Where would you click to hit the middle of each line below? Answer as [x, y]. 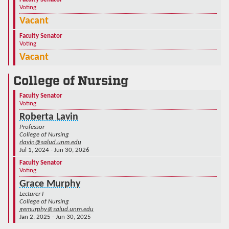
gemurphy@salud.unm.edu [56, 209]
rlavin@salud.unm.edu [50, 142]
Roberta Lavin [49, 117]
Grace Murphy [50, 184]
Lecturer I [31, 194]
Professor [32, 127]
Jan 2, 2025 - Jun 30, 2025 [55, 217]
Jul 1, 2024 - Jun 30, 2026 [54, 150]
